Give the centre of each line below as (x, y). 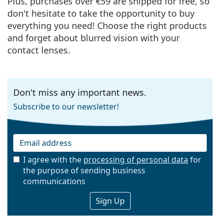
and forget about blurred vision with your (94, 38)
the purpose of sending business (84, 171)
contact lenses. (39, 50)
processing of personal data (136, 160)
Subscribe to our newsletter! (66, 106)
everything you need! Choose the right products (107, 25)
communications (54, 181)
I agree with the (53, 160)
